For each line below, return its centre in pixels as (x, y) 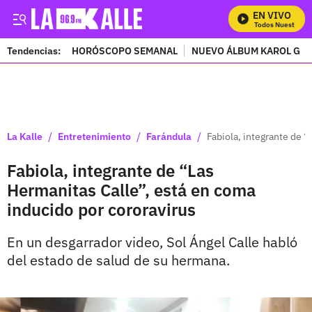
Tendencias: (34, 50)
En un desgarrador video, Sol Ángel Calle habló (152, 242)
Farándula (169, 136)
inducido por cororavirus (101, 210)
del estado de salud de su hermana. (118, 260)
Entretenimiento (94, 136)
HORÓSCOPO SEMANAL (125, 50)
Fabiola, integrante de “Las (110, 171)
